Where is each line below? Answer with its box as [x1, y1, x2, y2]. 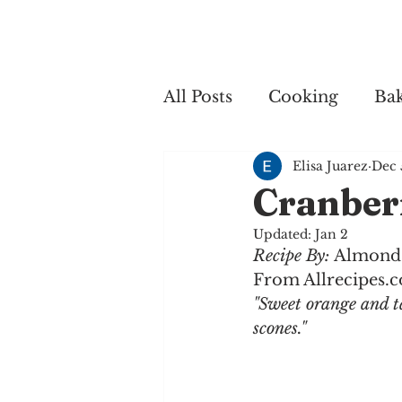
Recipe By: [253, 246, 334, 266]
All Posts [163, 86, 232, 107]
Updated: [253, 226, 315, 242]
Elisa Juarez [293, 157, 368, 174]
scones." [253, 319, 306, 338]
